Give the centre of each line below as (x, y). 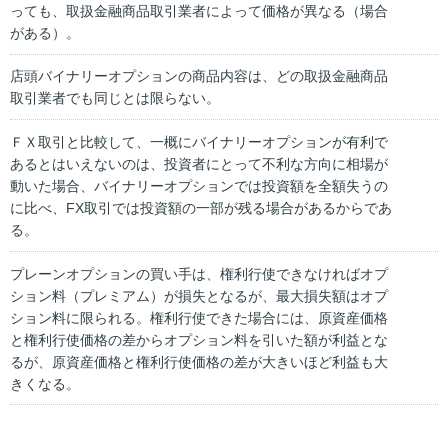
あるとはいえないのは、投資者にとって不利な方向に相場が (199, 163)
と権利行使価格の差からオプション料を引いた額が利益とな (199, 339)
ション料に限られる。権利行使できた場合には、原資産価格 (199, 317)
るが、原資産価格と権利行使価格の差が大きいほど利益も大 (199, 361)
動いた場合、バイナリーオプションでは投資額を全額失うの (199, 185)
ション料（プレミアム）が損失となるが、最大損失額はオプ (199, 295)
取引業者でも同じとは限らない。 (115, 98)
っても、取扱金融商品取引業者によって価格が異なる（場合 (199, 10)
